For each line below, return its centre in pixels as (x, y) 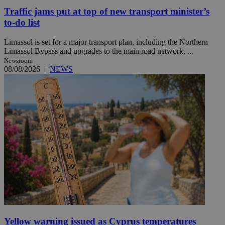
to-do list (22, 22)
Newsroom (18, 60)
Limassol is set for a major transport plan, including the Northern (106, 42)
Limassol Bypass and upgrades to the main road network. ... (99, 51)
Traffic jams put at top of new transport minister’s (107, 11)
